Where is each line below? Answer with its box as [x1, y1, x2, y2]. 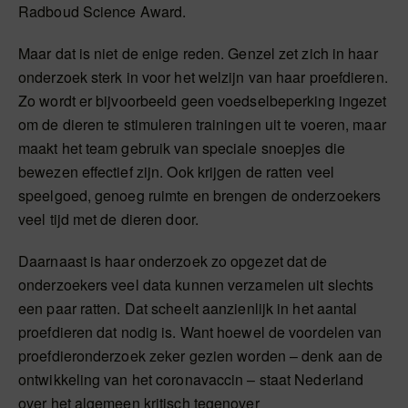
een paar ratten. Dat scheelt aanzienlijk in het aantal [18, 297, 358, 319]
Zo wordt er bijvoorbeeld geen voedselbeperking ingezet [18, 89, 387, 111]
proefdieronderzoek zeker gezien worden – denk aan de [18, 344, 383, 366]
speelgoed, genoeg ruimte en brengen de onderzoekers [18, 184, 382, 206]
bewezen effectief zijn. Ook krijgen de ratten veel [18, 160, 335, 182]
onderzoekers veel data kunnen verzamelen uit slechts [18, 273, 374, 295]
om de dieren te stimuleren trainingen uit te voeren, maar [18, 113, 386, 135]
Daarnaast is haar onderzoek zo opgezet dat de [18, 250, 328, 271]
